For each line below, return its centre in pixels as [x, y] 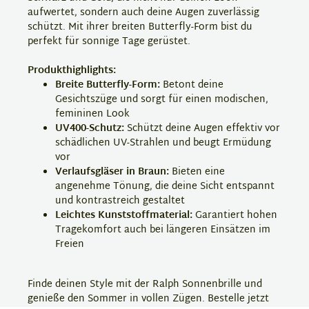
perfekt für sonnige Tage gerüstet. [109, 41]
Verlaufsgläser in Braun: [112, 172]
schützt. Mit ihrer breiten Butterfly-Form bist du [140, 27]
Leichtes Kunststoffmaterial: [124, 215]
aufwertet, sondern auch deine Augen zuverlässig [143, 12]
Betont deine [192, 85]
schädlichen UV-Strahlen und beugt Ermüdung [163, 143]
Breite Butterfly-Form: [108, 85]
